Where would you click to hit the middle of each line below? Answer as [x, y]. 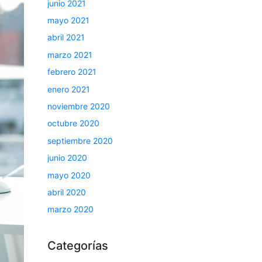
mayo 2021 [68, 20]
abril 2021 [66, 37]
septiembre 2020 [80, 140]
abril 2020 [67, 192]
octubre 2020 [73, 123]
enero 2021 [69, 89]
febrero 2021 [72, 72]
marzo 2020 [70, 209]
